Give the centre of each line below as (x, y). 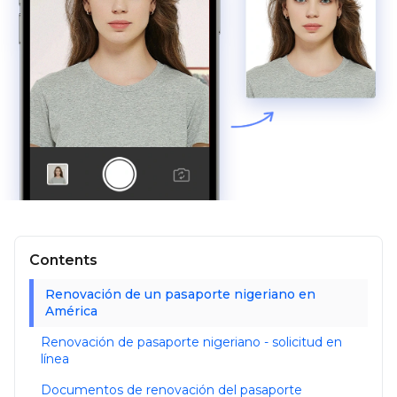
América (71, 311)
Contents (63, 261)
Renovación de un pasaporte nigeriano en (180, 295)
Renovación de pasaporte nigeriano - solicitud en (191, 343)
